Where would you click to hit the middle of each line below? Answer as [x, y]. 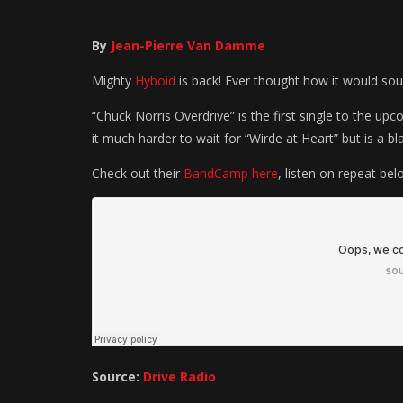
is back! [200, 81]
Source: [117, 377]
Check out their [138, 174]
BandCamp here [231, 174]
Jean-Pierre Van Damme [188, 46]
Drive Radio [179, 377]
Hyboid [155, 81]
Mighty [113, 81]
